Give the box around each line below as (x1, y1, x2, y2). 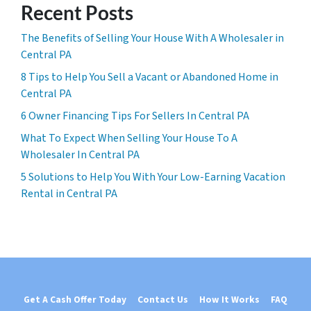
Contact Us (137, 293, 188, 307)
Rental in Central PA (21, 186, 117, 201)
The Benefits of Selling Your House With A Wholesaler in (21, 31, 284, 46)
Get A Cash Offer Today (24, 293, 126, 307)
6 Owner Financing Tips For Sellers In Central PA (21, 108, 249, 124)
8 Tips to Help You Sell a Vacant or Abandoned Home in (21, 69, 278, 85)
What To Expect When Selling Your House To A (21, 131, 237, 146)
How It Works (199, 293, 260, 307)
